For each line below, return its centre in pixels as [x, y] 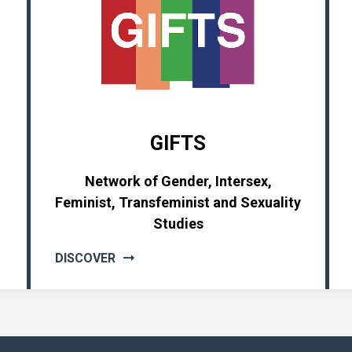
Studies [178, 224]
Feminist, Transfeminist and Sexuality [178, 202]
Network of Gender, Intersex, [178, 181]
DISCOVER [85, 258]
